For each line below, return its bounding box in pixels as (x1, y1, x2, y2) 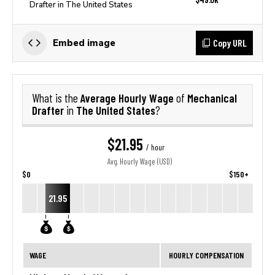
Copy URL (213, 37, 247, 48)
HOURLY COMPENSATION (169, 250, 244, 260)
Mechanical (187, 91, 237, 105)
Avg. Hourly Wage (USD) (107, 157, 172, 166)
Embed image (53, 37, 115, 48)
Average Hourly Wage (80, 91, 176, 105)
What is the (32, 91, 80, 105)
